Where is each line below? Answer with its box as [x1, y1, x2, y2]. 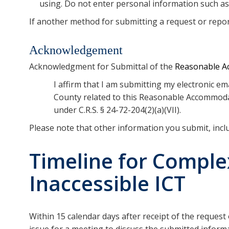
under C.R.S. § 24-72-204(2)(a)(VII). [54, 104, 181, 116]
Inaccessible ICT [29, 169, 186, 197]
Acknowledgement [29, 43, 123, 57]
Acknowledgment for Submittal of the [29, 60, 175, 72]
